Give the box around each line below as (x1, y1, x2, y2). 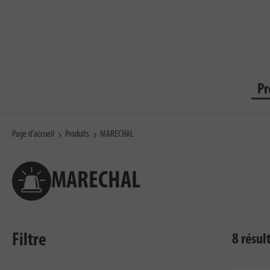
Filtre (12, 231, 46, 250)
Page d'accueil (12, 130, 54, 139)
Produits (65, 130, 89, 139)
